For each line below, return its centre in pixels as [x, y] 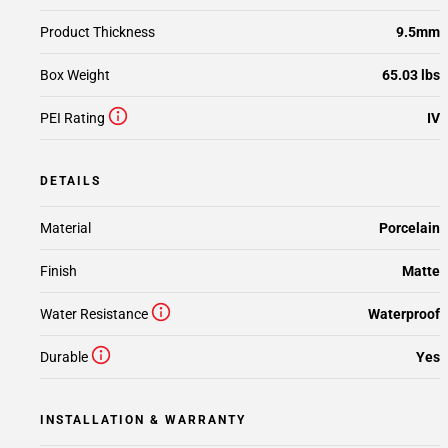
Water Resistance [94, 314]
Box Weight [75, 75]
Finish [58, 271]
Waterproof [404, 314]
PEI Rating [72, 118]
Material [65, 228]
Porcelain [409, 228]
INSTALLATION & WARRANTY [143, 420]
